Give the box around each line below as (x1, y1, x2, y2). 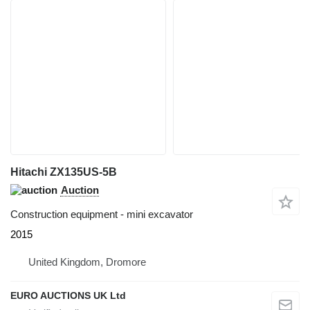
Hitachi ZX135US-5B (10, 166, 117, 179)
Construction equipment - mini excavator (10, 208, 193, 221)
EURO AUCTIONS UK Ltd (10, 290, 126, 302)
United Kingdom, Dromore (28, 256, 146, 268)
